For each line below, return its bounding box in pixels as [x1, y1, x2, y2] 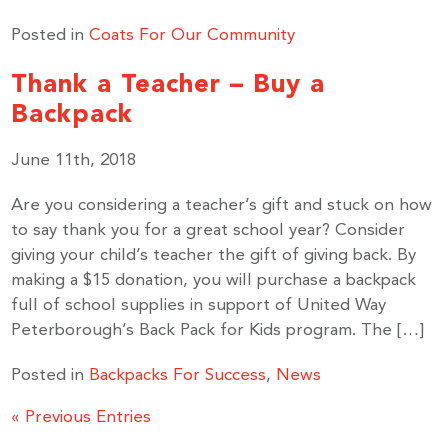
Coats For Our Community [89, 27, 296, 44]
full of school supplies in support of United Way [11, 297, 387, 314]
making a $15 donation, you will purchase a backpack [11, 272, 417, 289]
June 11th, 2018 [11, 152, 137, 169]
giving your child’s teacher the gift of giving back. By [11, 247, 417, 264]
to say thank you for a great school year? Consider [11, 222, 406, 239]
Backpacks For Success [89, 367, 267, 384]
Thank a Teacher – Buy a [11, 68, 326, 98]
